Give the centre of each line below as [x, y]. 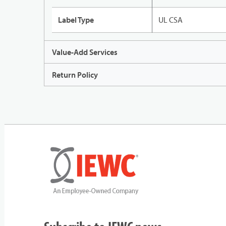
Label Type [76, 20]
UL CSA [171, 20]
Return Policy [75, 75]
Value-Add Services [85, 52]
